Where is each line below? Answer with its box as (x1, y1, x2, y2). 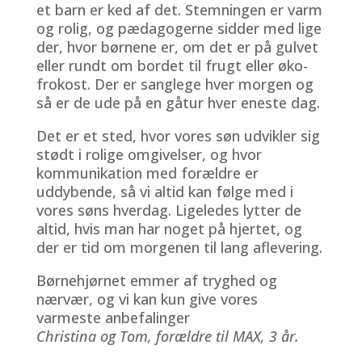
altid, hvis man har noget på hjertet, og (36, 218, 302, 238)
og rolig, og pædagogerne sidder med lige (36, 18, 322, 38)
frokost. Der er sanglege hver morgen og (36, 74, 314, 94)
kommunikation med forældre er (36, 162, 259, 183)
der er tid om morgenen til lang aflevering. (36, 237, 322, 257)
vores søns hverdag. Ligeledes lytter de (36, 200, 301, 220)
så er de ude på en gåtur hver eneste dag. (36, 92, 320, 112)
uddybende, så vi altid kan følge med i (36, 181, 293, 201)
